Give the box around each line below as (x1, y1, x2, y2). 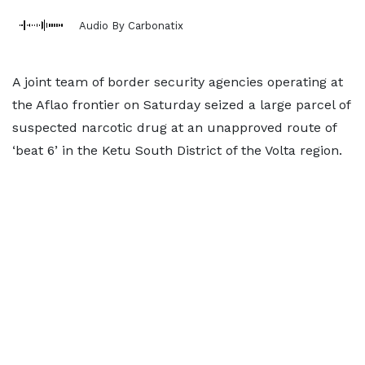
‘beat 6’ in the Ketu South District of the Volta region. (12, 143, 342, 158)
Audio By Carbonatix (79, 19, 183, 32)
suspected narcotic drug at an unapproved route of (12, 120, 336, 135)
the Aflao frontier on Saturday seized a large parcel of (12, 97, 350, 112)
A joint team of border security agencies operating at (12, 74, 343, 90)
